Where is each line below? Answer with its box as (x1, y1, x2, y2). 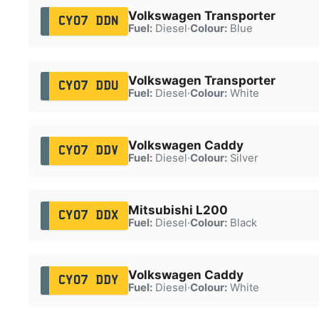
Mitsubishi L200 (127, 202, 228, 217)
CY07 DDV (58, 145, 119, 157)
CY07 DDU (58, 80, 119, 92)
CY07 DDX (58, 209, 119, 221)
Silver (226, 151, 258, 164)
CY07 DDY (58, 274, 119, 286)
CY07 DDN (58, 15, 119, 27)
